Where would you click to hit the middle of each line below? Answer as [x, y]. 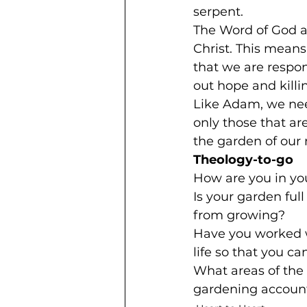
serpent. [218, 12]
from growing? [239, 215]
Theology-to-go [243, 160]
